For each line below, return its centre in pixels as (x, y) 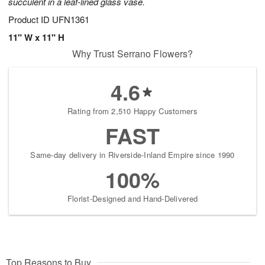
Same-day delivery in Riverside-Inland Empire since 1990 (132, 155)
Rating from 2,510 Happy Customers (132, 111)
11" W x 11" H (36, 38)
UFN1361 (71, 20)
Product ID (30, 20)
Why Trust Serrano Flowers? (132, 54)
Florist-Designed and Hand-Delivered (132, 199)
